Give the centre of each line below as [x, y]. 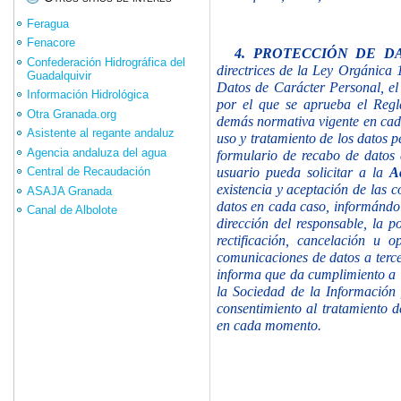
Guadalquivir [59, 75]
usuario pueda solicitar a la [303, 172]
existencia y [250, 189]
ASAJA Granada [69, 191]
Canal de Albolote [72, 210]
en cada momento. [269, 325]
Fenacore [51, 43]
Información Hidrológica [88, 95]
